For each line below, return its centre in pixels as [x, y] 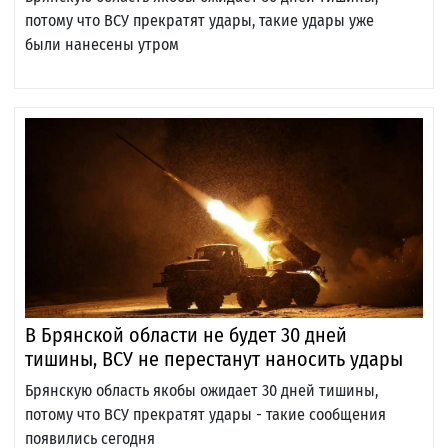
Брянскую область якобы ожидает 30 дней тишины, [201, 391]
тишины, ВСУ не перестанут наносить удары [214, 359]
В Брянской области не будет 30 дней [186, 335]
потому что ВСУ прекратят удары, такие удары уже [199, 21]
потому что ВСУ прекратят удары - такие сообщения [205, 415]
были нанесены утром [102, 45]
